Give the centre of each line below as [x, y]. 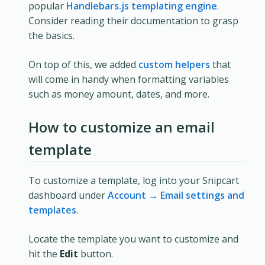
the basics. [51, 36]
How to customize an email [122, 127]
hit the [44, 254]
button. [96, 254]
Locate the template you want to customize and [133, 239]
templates [52, 210]
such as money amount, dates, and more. [119, 94]
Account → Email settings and [176, 195]
